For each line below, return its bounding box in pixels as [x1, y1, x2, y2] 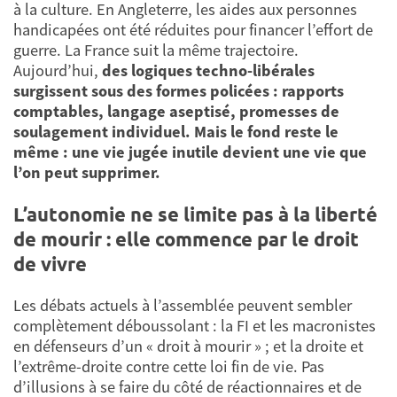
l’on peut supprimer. [13, 162, 160, 183]
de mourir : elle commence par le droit [13, 226, 359, 251]
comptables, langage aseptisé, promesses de [13, 101, 339, 122]
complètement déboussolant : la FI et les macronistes [13, 315, 376, 337]
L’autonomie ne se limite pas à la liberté [13, 201, 378, 226]
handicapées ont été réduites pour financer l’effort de [13, 19, 373, 41]
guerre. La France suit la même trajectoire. [13, 40, 299, 61]
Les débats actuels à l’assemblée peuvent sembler [13, 295, 352, 316]
